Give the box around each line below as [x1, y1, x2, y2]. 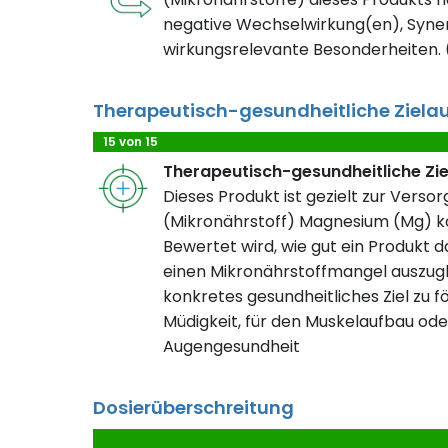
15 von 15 [103, 132, 158, 150]
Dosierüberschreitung [93, 394, 294, 420]
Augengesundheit [163, 334, 300, 358]
